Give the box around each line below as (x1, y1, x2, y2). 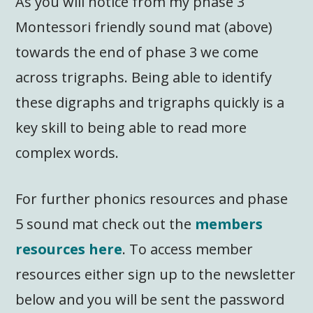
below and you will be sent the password (15, 289, 285, 309)
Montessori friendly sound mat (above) (15, 17, 273, 36)
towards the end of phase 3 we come (15, 42, 259, 61)
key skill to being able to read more (15, 117, 247, 137)
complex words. (15, 143, 119, 162)
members (195, 214, 263, 233)
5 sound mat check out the (15, 214, 196, 233)
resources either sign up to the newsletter (15, 264, 296, 284)
